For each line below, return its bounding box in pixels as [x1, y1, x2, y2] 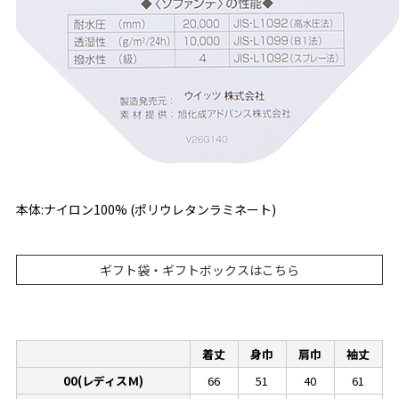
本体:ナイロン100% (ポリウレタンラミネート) [15, 199, 276, 218]
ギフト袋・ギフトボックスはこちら [100, 260, 299, 279]
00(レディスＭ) [62, 371, 143, 389]
